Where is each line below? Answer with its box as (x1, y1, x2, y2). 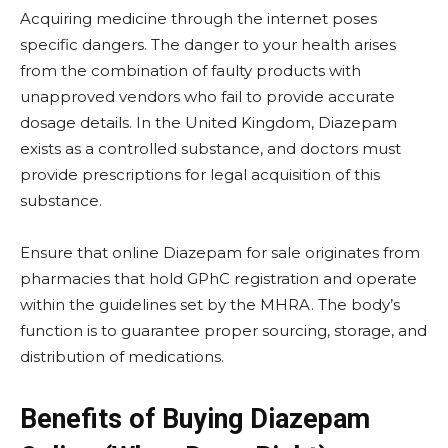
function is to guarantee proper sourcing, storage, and (20, 321, 427, 340)
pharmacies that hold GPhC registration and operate (20, 269, 417, 288)
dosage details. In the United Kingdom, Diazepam (20, 113, 397, 132)
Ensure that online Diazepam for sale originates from (20, 243, 420, 262)
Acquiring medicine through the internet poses (20, 9, 377, 28)
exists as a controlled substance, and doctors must (20, 139, 401, 158)
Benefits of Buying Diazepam (20, 403, 370, 435)
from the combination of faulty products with (20, 61, 361, 80)
